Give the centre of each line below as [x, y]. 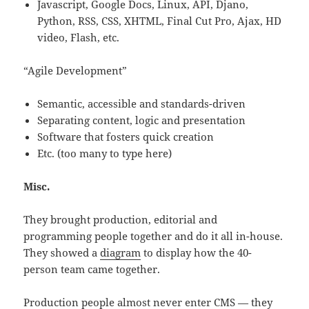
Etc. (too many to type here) [105, 153]
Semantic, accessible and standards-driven [142, 104]
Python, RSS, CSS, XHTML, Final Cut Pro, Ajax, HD [160, 21]
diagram [121, 253]
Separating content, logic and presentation [142, 120]
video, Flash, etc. [79, 38]
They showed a [62, 253]
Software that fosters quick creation [126, 137]
